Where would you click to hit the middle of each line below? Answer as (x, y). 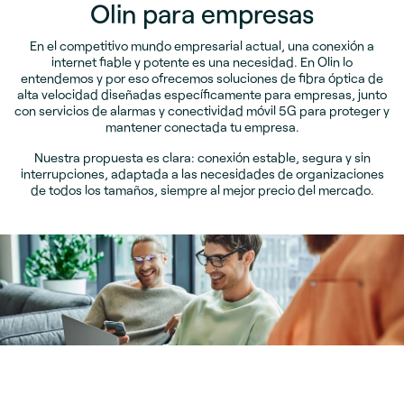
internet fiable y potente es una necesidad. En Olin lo (202, 62)
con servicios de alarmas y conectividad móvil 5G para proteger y (202, 111)
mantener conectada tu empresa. (202, 127)
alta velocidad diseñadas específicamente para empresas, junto (202, 95)
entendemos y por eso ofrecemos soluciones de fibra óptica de (202, 78)
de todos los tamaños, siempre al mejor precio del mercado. (202, 190)
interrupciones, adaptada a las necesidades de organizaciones (202, 174)
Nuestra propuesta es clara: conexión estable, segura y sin (202, 158)
